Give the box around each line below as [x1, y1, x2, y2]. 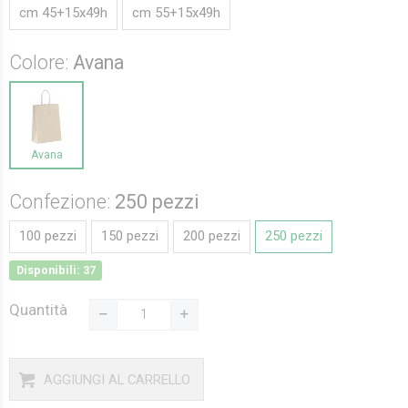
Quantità [9, 300, 67, 319]
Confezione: [9, 189, 115, 213]
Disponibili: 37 [15, 262, 96, 277]
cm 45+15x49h [19, 4, 107, 21]
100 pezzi [19, 227, 76, 244]
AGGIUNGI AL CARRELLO [44, 371, 190, 388]
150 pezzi [101, 227, 158, 244]
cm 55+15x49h [132, 4, 220, 21]
